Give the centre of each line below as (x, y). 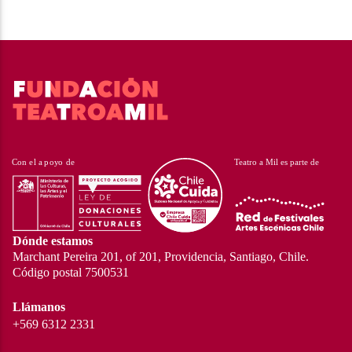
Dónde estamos (53, 240)
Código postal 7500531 (71, 272)
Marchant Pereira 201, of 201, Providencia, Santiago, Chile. (161, 256)
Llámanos (39, 306)
